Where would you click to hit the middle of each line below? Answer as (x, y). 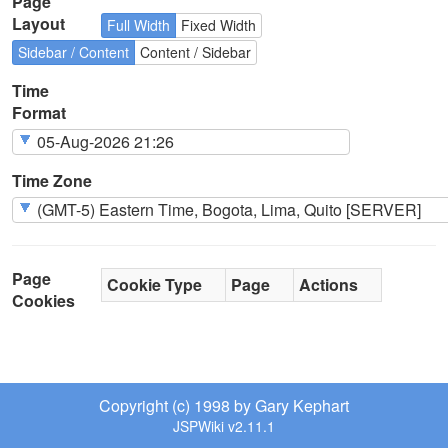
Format (39, 112)
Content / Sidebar (195, 51)
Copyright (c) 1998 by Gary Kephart (224, 405)
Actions (328, 284)
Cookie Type (154, 284)
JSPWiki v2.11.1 (224, 426)
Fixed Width (218, 24)
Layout (38, 23)
